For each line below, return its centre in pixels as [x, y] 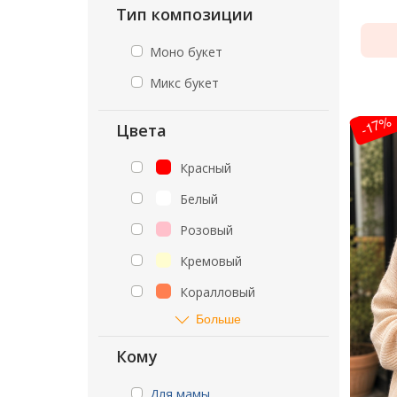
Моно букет [186, 52]
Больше [218, 318]
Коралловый [218, 292]
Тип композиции [185, 14]
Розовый [206, 230]
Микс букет [184, 83]
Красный [206, 168]
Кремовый [211, 261]
